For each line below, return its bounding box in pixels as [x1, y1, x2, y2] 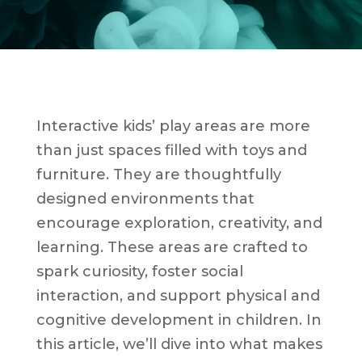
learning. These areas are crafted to [36, 238, 308, 256]
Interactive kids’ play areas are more [36, 116, 310, 135]
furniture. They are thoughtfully [36, 165, 281, 183]
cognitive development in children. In [36, 310, 322, 329]
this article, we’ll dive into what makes [36, 335, 322, 353]
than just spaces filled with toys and [36, 141, 307, 159]
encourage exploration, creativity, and [36, 213, 322, 232]
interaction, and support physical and [36, 286, 320, 305]
